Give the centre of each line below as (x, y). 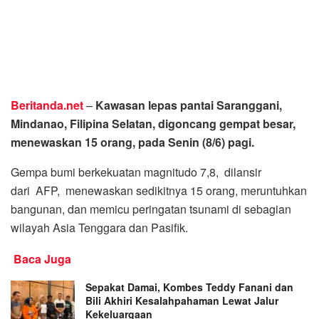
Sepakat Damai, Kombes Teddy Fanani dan (189, 287)
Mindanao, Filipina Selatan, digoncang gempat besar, (153, 124)
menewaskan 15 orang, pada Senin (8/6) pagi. (132, 142)
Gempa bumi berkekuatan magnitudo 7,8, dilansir (136, 172)
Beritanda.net (48, 105)
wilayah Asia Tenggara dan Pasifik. (99, 228)
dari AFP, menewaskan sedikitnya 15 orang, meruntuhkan (159, 191)
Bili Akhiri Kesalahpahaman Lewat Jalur (182, 301)
